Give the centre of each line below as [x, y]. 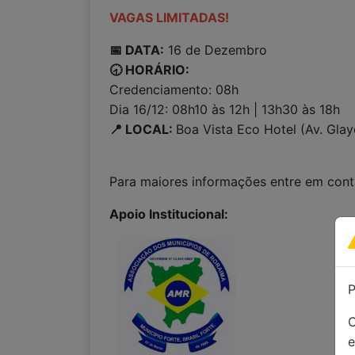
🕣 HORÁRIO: [151, 70]
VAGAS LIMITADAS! [171, 17]
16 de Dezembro [216, 50]
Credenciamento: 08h [174, 90]
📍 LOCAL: [143, 129]
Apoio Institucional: [169, 214]
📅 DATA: [137, 50]
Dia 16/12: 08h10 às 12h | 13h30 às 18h [225, 109]
